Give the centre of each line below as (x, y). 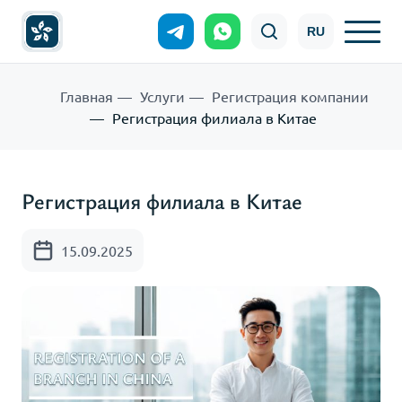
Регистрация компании (290, 96)
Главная (87, 96)
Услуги (162, 96)
